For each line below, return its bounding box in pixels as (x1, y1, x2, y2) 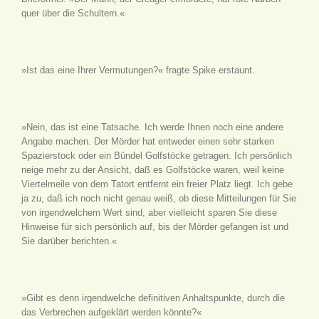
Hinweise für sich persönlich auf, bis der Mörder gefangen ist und (21, 221, 288, 232)
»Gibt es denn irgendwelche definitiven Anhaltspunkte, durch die (21, 292, 285, 303)
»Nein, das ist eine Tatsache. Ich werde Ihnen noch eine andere (21, 121, 283, 132)
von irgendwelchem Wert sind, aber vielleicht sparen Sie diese (21, 206, 277, 218)
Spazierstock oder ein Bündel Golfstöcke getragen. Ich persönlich (21, 150, 292, 161)
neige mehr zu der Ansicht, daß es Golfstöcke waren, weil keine (21, 164, 284, 175)
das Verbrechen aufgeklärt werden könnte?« (21, 306, 202, 318)
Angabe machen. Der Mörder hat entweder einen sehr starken (21, 135, 274, 147)
